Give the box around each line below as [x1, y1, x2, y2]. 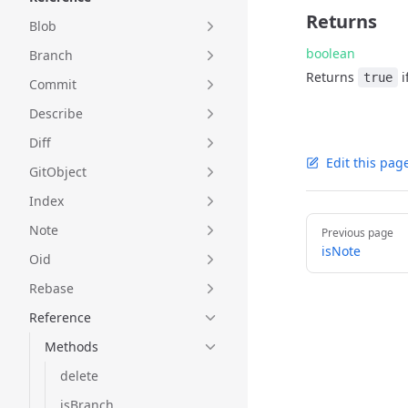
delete [60, 367, 98, 384]
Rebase [29, 280, 74, 297]
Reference [29, 309, 91, 326]
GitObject [29, 163, 87, 180]
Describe [29, 105, 83, 122]
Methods [45, 338, 98, 355]
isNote [321, 242, 361, 260]
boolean [306, 45, 355, 62]
